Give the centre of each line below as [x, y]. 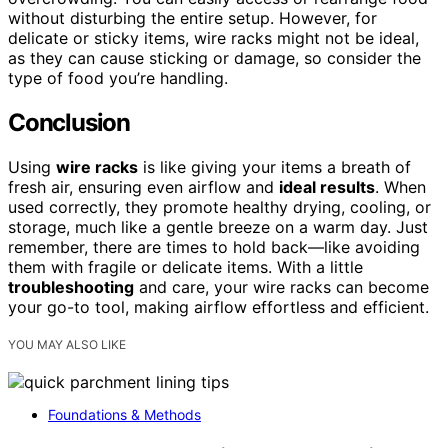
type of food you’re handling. [118, 78]
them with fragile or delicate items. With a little [185, 267]
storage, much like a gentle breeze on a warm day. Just [218, 227]
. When [400, 187]
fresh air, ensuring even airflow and [143, 187]
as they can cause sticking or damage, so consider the [214, 58]
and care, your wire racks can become [281, 287]
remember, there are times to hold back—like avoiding [214, 247]
